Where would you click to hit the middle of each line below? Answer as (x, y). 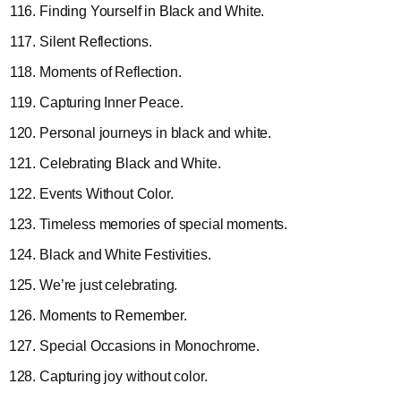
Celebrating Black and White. (130, 163)
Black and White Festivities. (125, 254)
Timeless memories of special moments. (164, 224)
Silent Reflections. (96, 41)
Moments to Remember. (113, 315)
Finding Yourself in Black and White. (152, 11)
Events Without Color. (107, 193)
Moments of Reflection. (111, 72)
